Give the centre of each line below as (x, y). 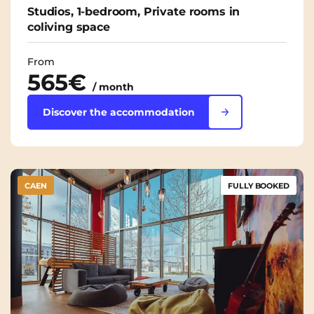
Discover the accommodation (119, 112)
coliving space (69, 27)
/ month (113, 87)
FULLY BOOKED (259, 186)
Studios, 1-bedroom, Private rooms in (134, 12)
